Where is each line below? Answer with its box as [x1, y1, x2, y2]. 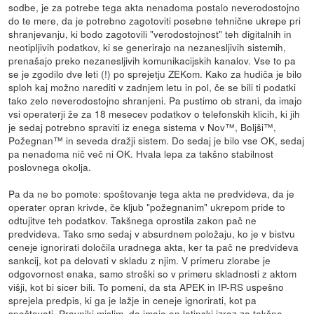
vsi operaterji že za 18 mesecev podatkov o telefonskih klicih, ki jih [8, 106, 301, 121]
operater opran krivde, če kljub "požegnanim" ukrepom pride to [8, 199, 286, 214]
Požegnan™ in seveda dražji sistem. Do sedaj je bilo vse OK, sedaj [8, 132, 305, 147]
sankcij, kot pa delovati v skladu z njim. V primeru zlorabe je [8, 252, 271, 267]
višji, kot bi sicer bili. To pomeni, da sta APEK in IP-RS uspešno [8, 279, 285, 294]
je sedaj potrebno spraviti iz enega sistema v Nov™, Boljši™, [8, 119, 277, 134]
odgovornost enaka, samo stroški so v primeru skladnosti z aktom [8, 266, 297, 280]
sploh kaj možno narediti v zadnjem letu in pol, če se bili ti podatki [8, 79, 296, 94]
